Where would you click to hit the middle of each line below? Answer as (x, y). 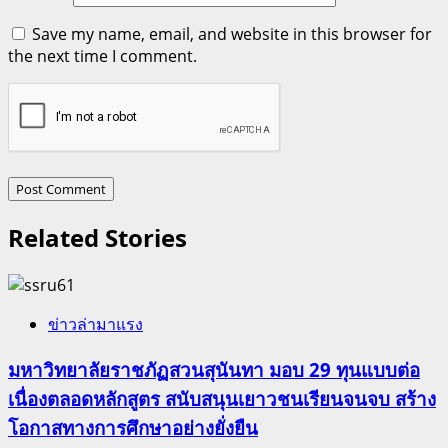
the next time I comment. (102, 56)
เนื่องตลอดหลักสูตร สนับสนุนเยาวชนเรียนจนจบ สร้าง (222, 398)
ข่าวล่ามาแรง (95, 324)
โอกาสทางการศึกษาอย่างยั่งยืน (133, 427)
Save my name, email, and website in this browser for (232, 34)
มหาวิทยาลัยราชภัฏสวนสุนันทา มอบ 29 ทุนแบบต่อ (214, 369)
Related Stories (97, 238)
